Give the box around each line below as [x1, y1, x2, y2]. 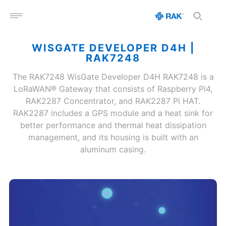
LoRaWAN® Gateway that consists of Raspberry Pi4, [14, 84, 212, 94]
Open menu [15, 15, 59, 25]
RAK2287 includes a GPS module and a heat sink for [13, 108, 213, 118]
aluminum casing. [80, 144, 146, 154]
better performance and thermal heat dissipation [20, 120, 206, 130]
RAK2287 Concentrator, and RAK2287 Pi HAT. [26, 96, 200, 106]
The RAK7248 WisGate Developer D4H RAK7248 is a [12, 72, 214, 82]
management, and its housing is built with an [28, 132, 198, 142]
